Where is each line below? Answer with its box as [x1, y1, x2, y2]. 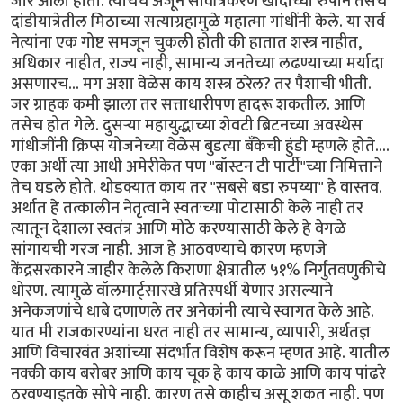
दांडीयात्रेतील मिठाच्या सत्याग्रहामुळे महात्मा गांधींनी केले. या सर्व [11, 7, 385, 36]
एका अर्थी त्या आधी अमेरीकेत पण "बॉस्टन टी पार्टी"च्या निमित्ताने [11, 152, 382, 181]
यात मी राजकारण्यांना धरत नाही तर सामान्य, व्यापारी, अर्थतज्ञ [11, 318, 371, 346]
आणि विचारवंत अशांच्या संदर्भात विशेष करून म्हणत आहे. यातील [11, 338, 390, 367]
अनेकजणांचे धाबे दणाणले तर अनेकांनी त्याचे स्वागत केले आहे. [11, 297, 374, 326]
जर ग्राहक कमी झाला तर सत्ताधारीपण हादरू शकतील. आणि [11, 90, 365, 119]
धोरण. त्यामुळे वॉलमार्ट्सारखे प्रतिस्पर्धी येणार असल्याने [11, 276, 333, 305]
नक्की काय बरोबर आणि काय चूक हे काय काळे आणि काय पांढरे [11, 359, 386, 388]
